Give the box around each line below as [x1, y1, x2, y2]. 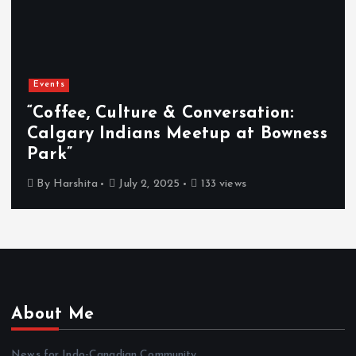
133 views [197, 178, 246, 191]
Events [33, 80, 65, 90]
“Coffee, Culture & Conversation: [27, 104, 294, 122]
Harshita [52, 178, 98, 191]
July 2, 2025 [115, 178, 180, 191]
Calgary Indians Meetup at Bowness [27, 125, 327, 142]
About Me [11, 306, 95, 323]
